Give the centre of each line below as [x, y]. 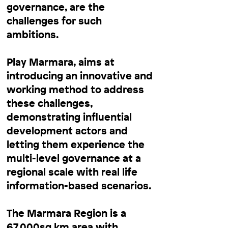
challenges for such [54, 20]
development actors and [67, 130]
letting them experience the [76, 144]
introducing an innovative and [80, 75]
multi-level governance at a [74, 158]
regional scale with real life [72, 172]
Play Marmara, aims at [61, 62]
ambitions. [33, 34]
